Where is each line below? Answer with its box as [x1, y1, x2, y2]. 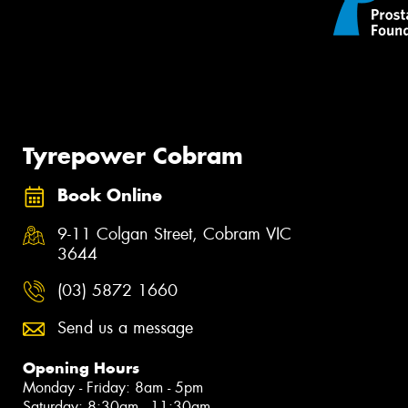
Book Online [57, 185, 162, 207]
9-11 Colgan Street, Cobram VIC [57, 223, 291, 246]
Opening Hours [23, 358, 139, 379]
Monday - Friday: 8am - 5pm [23, 378, 203, 398]
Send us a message [57, 317, 193, 340]
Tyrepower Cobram [23, 140, 243, 170]
